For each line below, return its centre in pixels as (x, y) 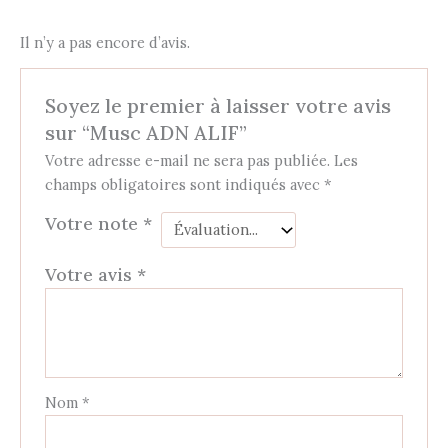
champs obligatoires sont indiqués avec (185, 185)
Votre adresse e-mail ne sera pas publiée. (188, 161)
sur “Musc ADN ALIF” (146, 133)
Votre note (94, 224)
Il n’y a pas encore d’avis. (105, 42)
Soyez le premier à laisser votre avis (218, 106)
